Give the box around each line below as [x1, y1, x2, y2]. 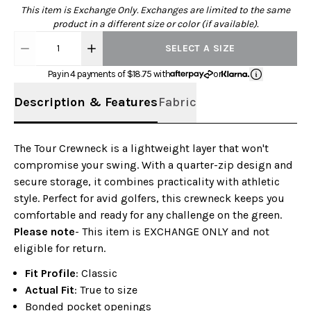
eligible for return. [14, 241, 106, 255]
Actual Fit [25, 283, 74, 296]
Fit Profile [25, 266, 76, 280]
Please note [14, 224, 75, 238]
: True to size [74, 283, 137, 296]
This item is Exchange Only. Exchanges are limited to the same [21, 3, 290, 16]
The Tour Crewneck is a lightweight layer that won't [14, 141, 269, 155]
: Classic [76, 266, 117, 280]
